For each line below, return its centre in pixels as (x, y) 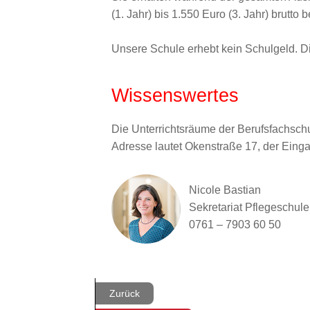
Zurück (125, 293)
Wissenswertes (175, 96)
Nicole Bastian (225, 190)
